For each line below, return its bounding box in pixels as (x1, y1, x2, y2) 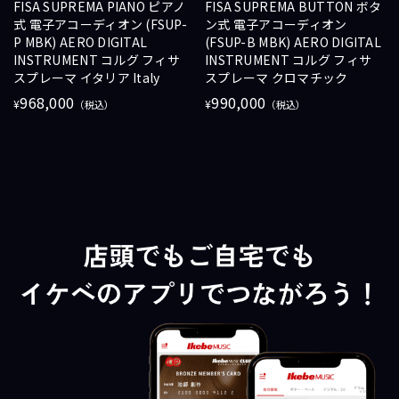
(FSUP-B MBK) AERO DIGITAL (205, 32, 382, 51)
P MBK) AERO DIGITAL (13, 32, 148, 51)
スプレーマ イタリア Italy (13, 68, 160, 86)
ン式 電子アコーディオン (205, 14, 347, 33)
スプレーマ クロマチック (205, 68, 348, 86)
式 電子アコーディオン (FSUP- (13, 14, 188, 33)
